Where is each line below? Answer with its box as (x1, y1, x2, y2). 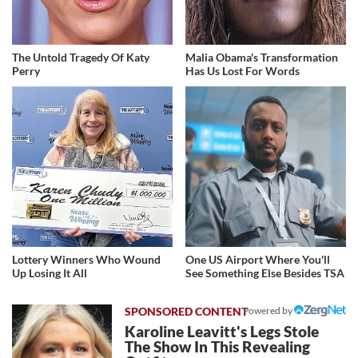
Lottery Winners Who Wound (12, 252, 161, 266)
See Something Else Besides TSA (185, 265, 345, 280)
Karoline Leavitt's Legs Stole (125, 322, 320, 340)
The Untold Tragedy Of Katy (12, 50, 149, 65)
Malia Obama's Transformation (185, 50, 339, 65)
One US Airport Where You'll (185, 252, 331, 266)
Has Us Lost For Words (185, 64, 300, 78)
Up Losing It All (12, 265, 87, 280)
